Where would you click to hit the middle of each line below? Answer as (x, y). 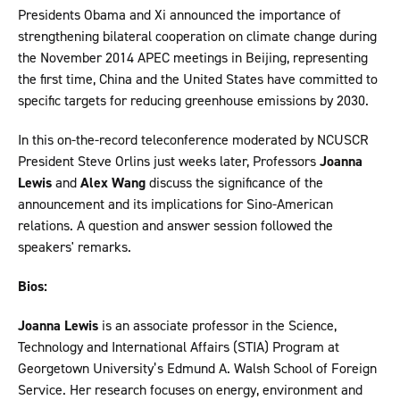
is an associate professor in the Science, (217, 326)
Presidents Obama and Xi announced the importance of (179, 15)
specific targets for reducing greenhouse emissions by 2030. (193, 101)
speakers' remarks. (75, 247)
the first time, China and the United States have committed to (198, 79)
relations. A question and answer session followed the (175, 226)
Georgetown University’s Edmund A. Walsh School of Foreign (197, 369)
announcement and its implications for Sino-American (175, 204)
